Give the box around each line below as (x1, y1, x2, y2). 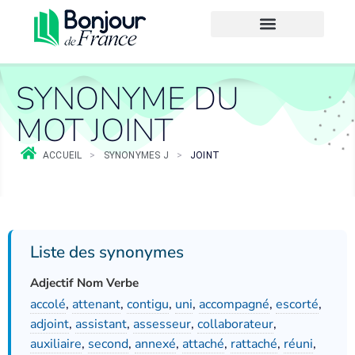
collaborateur (197, 315, 273, 333)
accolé (30, 296, 66, 313)
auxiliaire (30, 335, 82, 353)
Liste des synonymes (30, 241, 184, 263)
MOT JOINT (16, 109, 173, 152)
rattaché (231, 335, 277, 353)
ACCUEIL (43, 150, 82, 161)
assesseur (133, 315, 191, 333)
